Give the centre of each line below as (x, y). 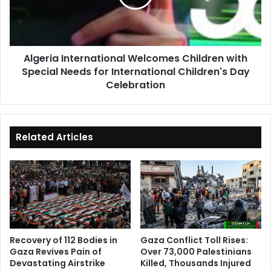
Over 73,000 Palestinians (196, 251)
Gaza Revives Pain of (56, 251)
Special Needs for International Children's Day (135, 71)
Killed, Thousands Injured (196, 263)
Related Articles (54, 137)
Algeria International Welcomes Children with (135, 58)
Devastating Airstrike (57, 263)
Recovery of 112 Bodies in (64, 240)
